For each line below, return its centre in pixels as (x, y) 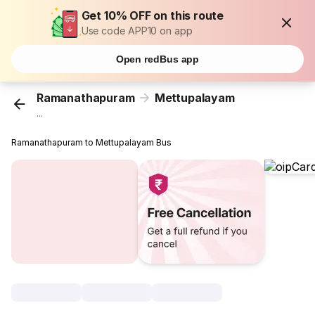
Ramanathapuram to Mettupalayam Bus (92, 143)
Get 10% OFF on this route (153, 15)
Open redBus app (157, 59)
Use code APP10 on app (137, 31)
